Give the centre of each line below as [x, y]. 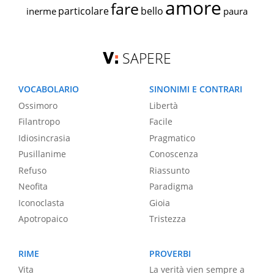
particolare [83, 11]
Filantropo [39, 122]
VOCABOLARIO [49, 89]
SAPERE [147, 58]
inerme [41, 11]
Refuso [32, 170]
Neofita [33, 187]
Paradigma [171, 187]
